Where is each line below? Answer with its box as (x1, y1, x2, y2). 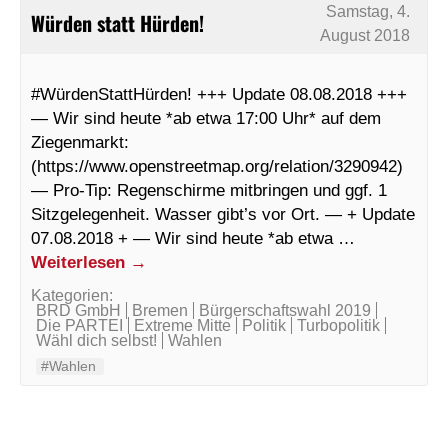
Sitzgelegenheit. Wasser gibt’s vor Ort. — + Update (31, 203, 415, 224)
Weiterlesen (31, 251, 130, 272)
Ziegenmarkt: (31, 131, 129, 152)
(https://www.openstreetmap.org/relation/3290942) (31, 155, 403, 176)
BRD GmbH (36, 301, 121, 319)
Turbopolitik (297, 316, 380, 334)
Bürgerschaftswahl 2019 (199, 301, 371, 319)
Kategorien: (31, 286, 113, 304)
